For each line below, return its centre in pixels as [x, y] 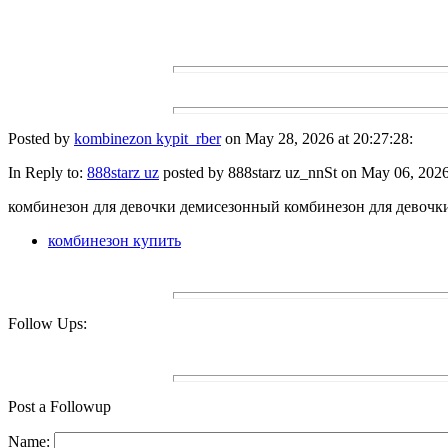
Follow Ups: [47, 324]
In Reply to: [47, 173]
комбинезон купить [114, 241]
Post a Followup [59, 407]
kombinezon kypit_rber [147, 139]
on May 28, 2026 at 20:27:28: [317, 139]
